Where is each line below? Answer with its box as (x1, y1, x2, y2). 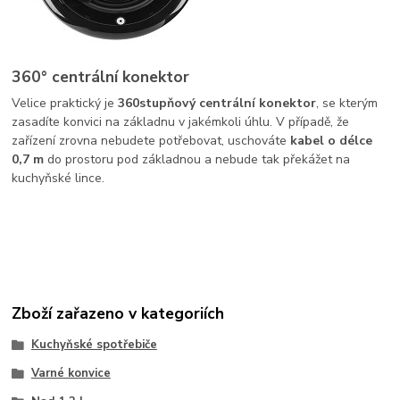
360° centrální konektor (12, 65, 190, 87)
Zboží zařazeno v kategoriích (12, 302, 225, 324)
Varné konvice (30, 364, 111, 381)
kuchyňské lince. (12, 170, 105, 187)
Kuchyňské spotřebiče (30, 337, 157, 354)
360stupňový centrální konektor (118, 95, 317, 112)
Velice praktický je (12, 95, 119, 112)
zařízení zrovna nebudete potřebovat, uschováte (12, 132, 291, 150)
